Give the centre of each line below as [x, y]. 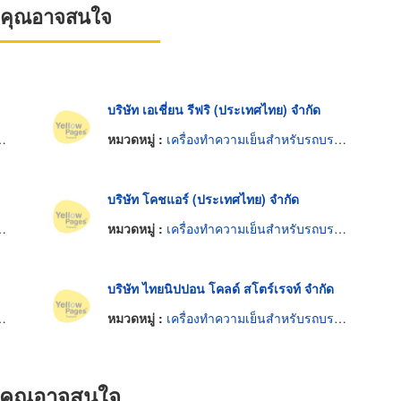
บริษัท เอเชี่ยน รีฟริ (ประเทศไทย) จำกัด [213, 109]
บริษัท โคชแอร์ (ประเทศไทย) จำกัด [203, 198]
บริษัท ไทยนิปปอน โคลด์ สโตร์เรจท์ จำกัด [220, 288]
